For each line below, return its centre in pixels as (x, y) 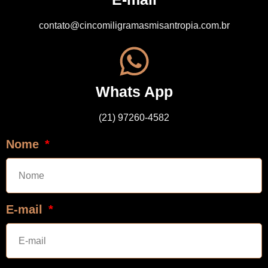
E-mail (26, 209)
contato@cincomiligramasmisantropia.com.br (134, 25)
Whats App (134, 92)
